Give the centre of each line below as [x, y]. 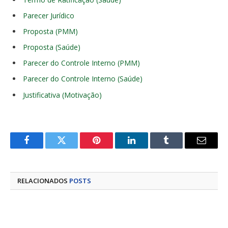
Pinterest [112, 148]
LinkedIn [147, 148]
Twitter [74, 148]
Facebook [44, 148]
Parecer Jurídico [49, 15]
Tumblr [179, 148]
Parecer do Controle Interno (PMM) [81, 63]
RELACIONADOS [43, 180]
